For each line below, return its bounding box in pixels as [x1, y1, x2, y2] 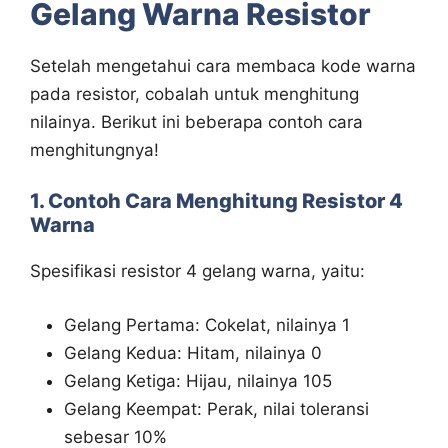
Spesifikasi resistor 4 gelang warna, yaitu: [30, 261, 365, 282]
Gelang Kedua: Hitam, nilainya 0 [64, 342, 322, 363]
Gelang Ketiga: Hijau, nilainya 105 [64, 370, 332, 391]
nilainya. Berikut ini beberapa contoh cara [30, 111, 363, 132]
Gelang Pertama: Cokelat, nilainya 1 [64, 314, 350, 335]
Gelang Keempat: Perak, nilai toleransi [64, 398, 369, 419]
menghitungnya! [30, 139, 159, 160]
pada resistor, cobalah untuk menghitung [30, 83, 359, 104]
